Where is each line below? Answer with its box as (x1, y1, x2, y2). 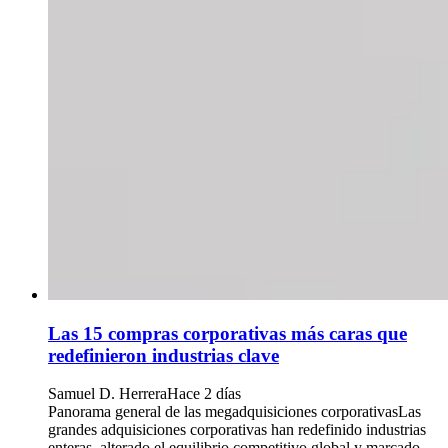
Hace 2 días (167, 385, 241, 403)
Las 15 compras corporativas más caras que (48, 322, 407, 344)
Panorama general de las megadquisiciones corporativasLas (48, 403, 421, 421)
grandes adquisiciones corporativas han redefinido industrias (48, 421, 426, 439)
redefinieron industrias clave (48, 344, 279, 366)
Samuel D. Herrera (48, 385, 167, 403)
